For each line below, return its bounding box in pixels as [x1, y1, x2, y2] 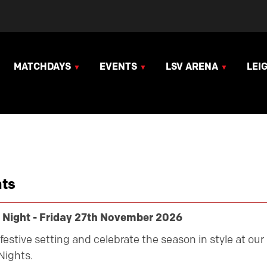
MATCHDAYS [14, 60, 71, 72]
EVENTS [100, 60, 137, 72]
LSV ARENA [166, 60, 218, 72]
